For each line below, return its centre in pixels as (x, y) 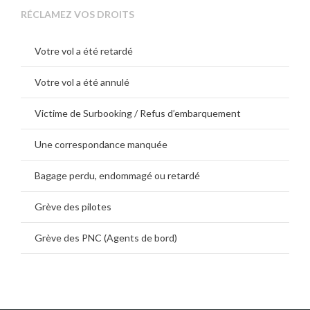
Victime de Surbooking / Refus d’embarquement (138, 113)
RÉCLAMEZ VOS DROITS (77, 15)
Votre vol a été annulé (82, 82)
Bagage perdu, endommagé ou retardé (117, 176)
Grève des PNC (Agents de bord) (106, 238)
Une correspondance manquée (101, 145)
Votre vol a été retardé (84, 51)
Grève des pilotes (73, 207)
